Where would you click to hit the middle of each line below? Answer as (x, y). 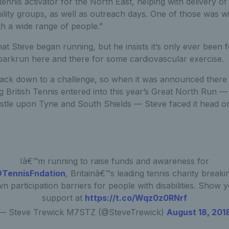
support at (63, 198)
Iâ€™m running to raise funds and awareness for (114, 161)
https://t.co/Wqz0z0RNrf (136, 198)
